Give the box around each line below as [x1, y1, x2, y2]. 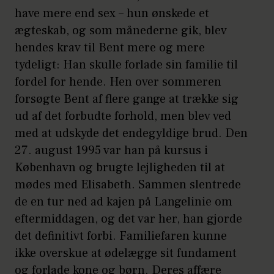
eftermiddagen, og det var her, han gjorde [15, 211, 242, 228]
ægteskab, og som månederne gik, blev [15, 23, 227, 39]
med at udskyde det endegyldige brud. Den [15, 125, 248, 142]
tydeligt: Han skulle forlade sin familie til [15, 57, 238, 73]
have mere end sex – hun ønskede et [15, 6, 209, 22]
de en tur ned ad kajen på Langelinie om [15, 194, 232, 210]
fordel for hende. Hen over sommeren [15, 74, 221, 91]
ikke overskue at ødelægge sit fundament [15, 245, 237, 262]
